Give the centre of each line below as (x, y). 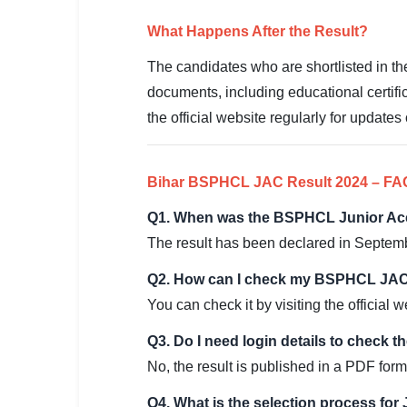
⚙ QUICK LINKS (54, 39)
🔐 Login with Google (87, 69)
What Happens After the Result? (258, 31)
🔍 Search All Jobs (79, 109)
